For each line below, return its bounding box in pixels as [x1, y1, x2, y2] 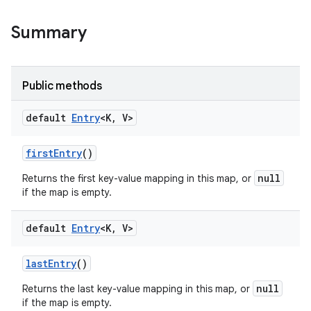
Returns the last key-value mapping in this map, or [22, 283, 253, 295]
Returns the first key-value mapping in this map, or [22, 172, 254, 185]
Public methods [22, 79, 102, 93]
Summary [11, 22, 87, 43]
